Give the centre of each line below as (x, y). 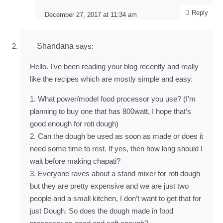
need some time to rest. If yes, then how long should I (116, 149)
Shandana (55, 46)
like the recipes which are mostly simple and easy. (111, 79)
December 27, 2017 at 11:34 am (91, 15)
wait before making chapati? (75, 161)
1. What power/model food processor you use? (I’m (113, 99)
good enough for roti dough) (74, 124)
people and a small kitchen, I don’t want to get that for (115, 198)
